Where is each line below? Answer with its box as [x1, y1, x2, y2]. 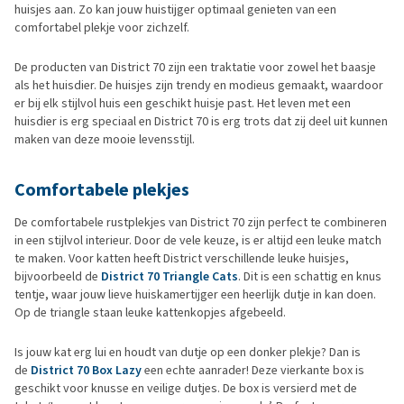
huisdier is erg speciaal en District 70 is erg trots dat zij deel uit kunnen [14, 112, 388, 130]
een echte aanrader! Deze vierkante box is [142, 361, 364, 379]
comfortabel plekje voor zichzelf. [14, 18, 189, 36]
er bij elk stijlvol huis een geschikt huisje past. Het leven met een [14, 94, 351, 112]
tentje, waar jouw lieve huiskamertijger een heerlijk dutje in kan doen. [14, 285, 376, 303]
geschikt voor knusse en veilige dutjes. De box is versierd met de [14, 379, 357, 397]
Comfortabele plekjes [14, 177, 189, 202]
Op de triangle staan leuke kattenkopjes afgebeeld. [14, 303, 286, 321]
